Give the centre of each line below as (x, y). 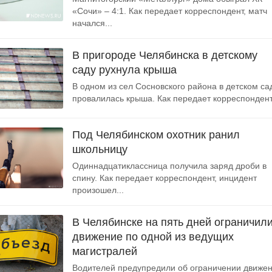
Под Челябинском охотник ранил (156, 135)
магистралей (105, 251)
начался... (92, 23)
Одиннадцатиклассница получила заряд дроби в (169, 166)
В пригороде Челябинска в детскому (165, 55)
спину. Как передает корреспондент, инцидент (165, 178)
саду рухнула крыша (124, 70)
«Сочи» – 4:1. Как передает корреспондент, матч (170, 11)
